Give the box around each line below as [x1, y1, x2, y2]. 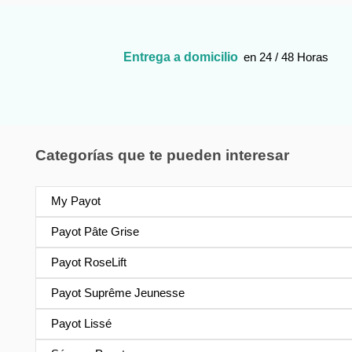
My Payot [50, 194, 101, 208]
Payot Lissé [50, 317, 112, 331]
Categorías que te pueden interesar [35, 146, 289, 163]
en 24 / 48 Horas [240, 49, 329, 64]
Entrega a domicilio [123, 49, 239, 64]
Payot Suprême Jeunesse [50, 286, 185, 300]
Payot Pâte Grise [50, 225, 139, 239]
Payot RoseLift [50, 255, 126, 269]
